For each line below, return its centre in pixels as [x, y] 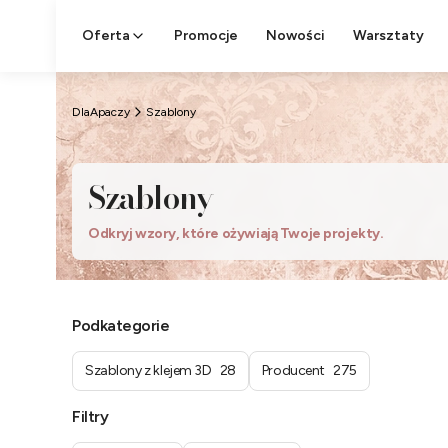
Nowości [295, 35]
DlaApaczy [101, 112]
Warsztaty [388, 35]
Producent [293, 370]
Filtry [90, 416]
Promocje [206, 35]
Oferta [106, 35]
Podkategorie [121, 325]
